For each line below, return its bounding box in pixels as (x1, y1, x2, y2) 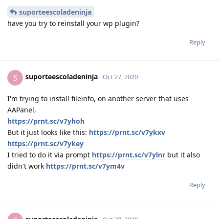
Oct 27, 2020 (103, 72, 138, 82)
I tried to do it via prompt (7, 150, 92, 159)
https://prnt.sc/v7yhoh (7, 116, 85, 126)
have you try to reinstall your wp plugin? (7, 18, 139, 28)
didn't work (7, 161, 46, 171)
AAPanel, (7, 105, 36, 114)
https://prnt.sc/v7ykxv (89, 127, 165, 137)
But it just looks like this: (7, 127, 89, 137)
